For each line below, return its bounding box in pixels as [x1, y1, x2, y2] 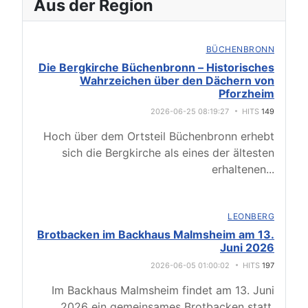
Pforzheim [219, 87, 274, 101]
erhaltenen [212, 162, 266, 177]
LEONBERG [228, 211, 274, 222]
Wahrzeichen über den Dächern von [80, 74, 274, 88]
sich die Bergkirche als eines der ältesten [62, 146, 274, 160]
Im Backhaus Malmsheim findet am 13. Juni [52, 283, 274, 298]
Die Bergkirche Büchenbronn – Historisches [38, 60, 274, 75]
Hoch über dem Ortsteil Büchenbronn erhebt [43, 129, 274, 144]
